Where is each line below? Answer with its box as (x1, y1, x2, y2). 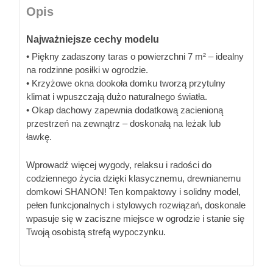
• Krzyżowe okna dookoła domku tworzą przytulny (26, 77, 225, 88)
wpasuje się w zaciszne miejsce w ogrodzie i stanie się (26, 213, 244, 224)
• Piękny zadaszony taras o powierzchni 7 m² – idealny (26, 51, 244, 62)
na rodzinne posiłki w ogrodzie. (26, 64, 148, 75)
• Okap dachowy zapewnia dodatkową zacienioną (26, 104, 223, 115)
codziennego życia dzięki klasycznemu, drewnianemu (26, 172, 241, 183)
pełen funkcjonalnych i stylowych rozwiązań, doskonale (26, 199, 246, 210)
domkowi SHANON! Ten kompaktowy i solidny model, (26, 186, 241, 197)
